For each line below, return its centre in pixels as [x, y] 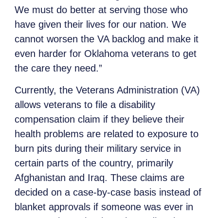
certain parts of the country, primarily [94, 163]
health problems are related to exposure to [107, 134]
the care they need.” [58, 68]
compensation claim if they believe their [100, 119]
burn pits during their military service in [98, 148]
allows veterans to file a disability [85, 104]
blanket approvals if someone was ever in [104, 207]
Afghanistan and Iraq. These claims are [100, 177]
